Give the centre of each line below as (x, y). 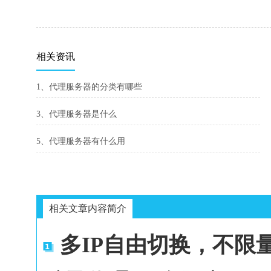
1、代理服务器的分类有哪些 (89, 87)
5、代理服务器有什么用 (81, 141)
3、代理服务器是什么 (77, 114)
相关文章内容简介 (88, 208)
